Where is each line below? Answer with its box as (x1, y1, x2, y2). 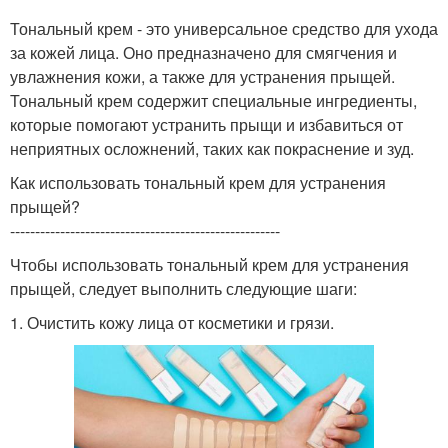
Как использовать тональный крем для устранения (10, 171, 386, 195)
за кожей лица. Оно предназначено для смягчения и (10, 41, 397, 65)
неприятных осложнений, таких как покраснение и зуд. (10, 137, 414, 161)
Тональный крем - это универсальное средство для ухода (10, 17, 438, 41)
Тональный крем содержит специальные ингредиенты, (10, 89, 417, 113)
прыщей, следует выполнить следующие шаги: (10, 277, 357, 301)
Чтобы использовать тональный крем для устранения (10, 253, 409, 277)
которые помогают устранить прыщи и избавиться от (10, 113, 403, 137)
